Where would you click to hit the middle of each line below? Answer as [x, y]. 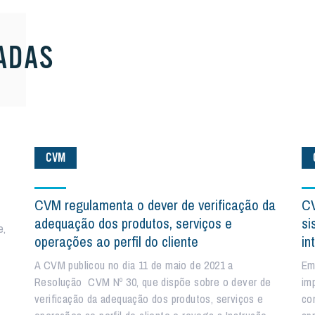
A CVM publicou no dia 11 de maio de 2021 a [134, 265]
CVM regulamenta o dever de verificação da [155, 205]
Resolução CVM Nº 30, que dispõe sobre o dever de [153, 282]
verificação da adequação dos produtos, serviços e [149, 299]
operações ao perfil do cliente [116, 242]
